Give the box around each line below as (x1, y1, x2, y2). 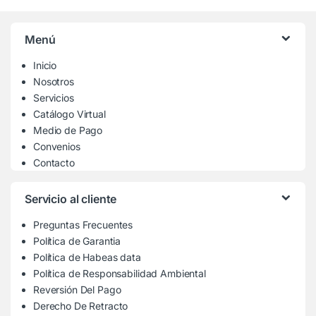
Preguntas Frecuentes (33, 219, 133, 231)
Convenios (33, 140, 80, 153)
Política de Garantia (33, 235, 121, 248)
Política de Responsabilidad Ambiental (33, 267, 206, 280)
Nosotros (33, 75, 74, 88)
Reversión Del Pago (33, 284, 121, 296)
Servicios (33, 92, 74, 104)
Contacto (33, 157, 75, 169)
